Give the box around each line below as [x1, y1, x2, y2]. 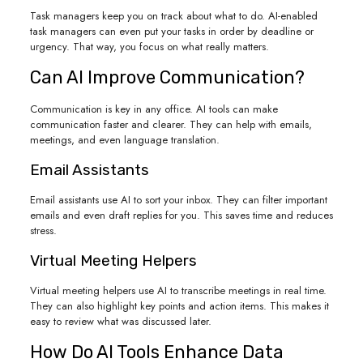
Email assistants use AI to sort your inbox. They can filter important [29, 192, 327, 207]
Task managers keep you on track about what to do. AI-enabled [29, 8, 318, 23]
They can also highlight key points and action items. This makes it [29, 298, 329, 314]
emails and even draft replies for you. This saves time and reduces [29, 207, 333, 223]
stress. [29, 223, 57, 238]
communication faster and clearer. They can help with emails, [29, 117, 312, 132]
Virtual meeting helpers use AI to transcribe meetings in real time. [29, 283, 327, 298]
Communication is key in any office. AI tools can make [29, 101, 278, 117]
